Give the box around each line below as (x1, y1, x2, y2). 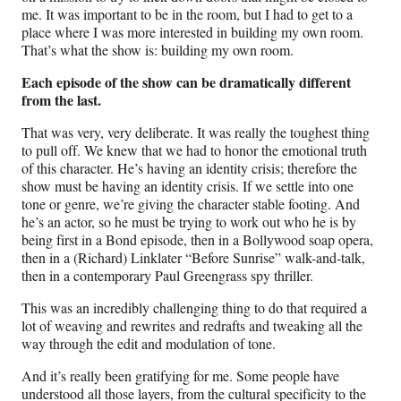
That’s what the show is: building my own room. (21, 39, 294, 59)
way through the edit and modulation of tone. (21, 333, 276, 353)
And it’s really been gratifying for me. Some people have (21, 365, 339, 385)
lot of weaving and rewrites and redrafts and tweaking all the (21, 315, 363, 335)
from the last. (21, 89, 101, 110)
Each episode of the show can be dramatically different (21, 71, 351, 92)
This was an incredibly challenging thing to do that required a (21, 297, 367, 317)
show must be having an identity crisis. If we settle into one (21, 175, 354, 195)
